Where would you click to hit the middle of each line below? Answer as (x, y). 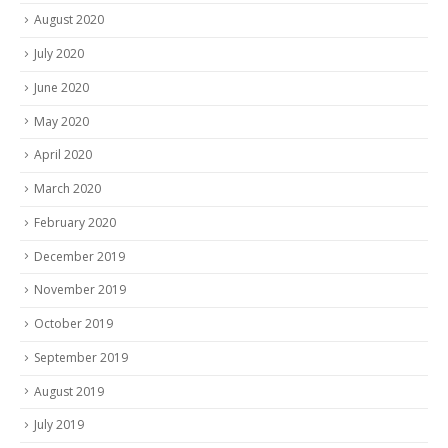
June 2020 (61, 87)
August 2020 (69, 20)
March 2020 (67, 189)
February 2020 (75, 222)
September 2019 (81, 357)
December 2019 (79, 256)
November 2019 (80, 290)
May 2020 (61, 121)
